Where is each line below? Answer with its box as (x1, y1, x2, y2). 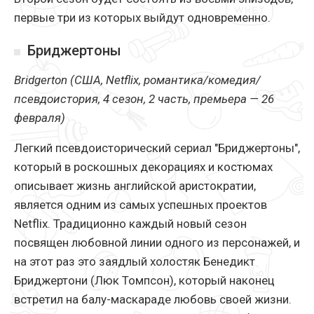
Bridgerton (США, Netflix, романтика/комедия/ (14, 73, 261, 88)
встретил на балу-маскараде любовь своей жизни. (14, 292, 292, 307)
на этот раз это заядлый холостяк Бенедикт (14, 254, 255, 269)
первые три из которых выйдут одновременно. (14, 11, 271, 25)
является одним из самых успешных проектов (14, 198, 267, 212)
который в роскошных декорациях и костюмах (14, 160, 273, 175)
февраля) (14, 111, 65, 125)
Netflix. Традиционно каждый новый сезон (14, 217, 247, 231)
